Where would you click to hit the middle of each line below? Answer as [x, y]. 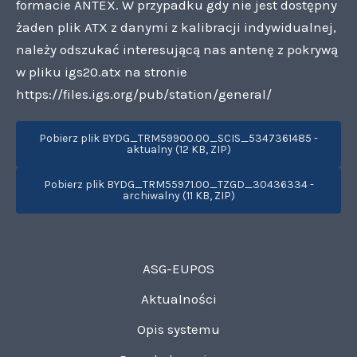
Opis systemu [178, 329]
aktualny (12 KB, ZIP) [178, 149]
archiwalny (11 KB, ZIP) [178, 195]
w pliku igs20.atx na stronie [102, 71]
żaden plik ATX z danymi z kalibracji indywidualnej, [176, 27]
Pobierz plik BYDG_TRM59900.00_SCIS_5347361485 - [178, 138]
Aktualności [178, 298]
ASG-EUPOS [178, 268]
